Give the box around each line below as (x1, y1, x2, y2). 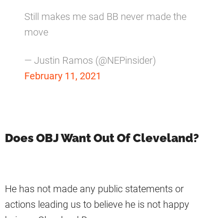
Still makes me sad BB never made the (24, 11, 186, 23)
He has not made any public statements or (5, 183, 184, 195)
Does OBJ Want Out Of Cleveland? (5, 131, 199, 145)
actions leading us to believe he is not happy (5, 199, 189, 211)
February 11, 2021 (24, 70, 101, 82)
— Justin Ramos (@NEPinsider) (24, 54, 156, 67)
